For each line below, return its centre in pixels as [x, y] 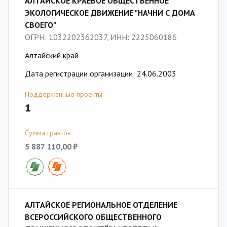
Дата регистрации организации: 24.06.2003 [101, 73]
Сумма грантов [48, 133]
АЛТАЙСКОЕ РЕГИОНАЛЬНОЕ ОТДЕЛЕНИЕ [101, 205]
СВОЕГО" [41, 25]
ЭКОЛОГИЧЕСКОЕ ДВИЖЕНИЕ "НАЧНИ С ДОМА [110, 13]
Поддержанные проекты [64, 94]
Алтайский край [52, 55]
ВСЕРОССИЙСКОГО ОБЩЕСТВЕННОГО [93, 217]
